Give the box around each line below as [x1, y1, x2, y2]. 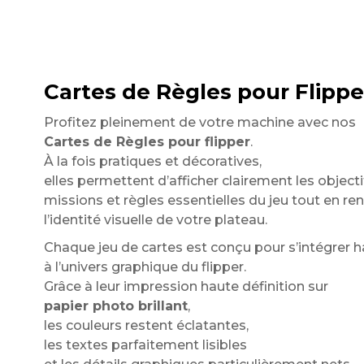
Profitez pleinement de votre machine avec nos [43, 115, 356, 130]
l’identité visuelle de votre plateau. [43, 212, 267, 227]
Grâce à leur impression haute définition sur [43, 279, 328, 294]
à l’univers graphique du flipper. [43, 259, 246, 275]
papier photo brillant [43, 298, 188, 314]
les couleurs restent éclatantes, [43, 318, 249, 333]
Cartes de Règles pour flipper [43, 134, 250, 149]
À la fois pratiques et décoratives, [43, 154, 262, 169]
